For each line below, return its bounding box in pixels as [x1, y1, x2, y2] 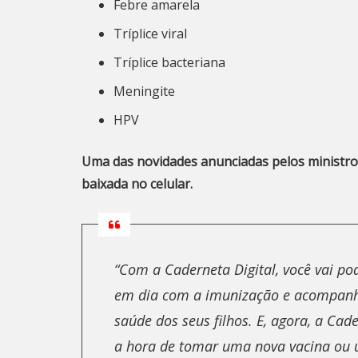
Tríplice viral [113, 25, 187, 42]
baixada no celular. [82, 175, 193, 193]
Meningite [113, 82, 175, 100]
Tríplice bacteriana [113, 54, 225, 71]
